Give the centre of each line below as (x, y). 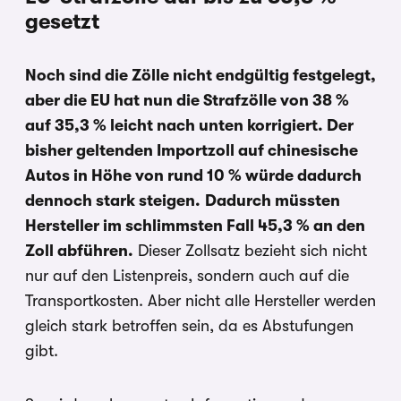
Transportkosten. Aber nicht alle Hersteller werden (200, 301)
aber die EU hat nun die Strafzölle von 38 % (187, 101)
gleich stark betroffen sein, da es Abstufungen (189, 326)
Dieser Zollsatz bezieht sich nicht (250, 251)
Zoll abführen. (79, 251)
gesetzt (62, 22)
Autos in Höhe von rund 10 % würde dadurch (193, 176)
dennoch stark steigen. (113, 201)
